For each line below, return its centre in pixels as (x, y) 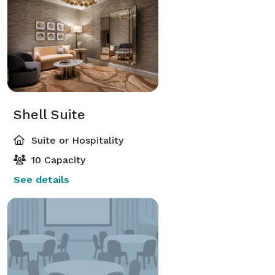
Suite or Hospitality (76, 140)
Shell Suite (49, 114)
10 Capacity (57, 160)
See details (41, 179)
